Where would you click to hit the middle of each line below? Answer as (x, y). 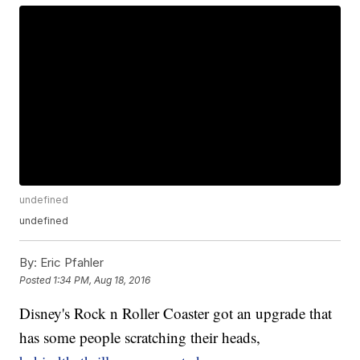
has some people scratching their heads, (140, 337)
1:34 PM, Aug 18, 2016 (102, 280)
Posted (37, 280)
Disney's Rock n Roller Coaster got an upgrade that (176, 313)
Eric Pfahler (71, 263)
